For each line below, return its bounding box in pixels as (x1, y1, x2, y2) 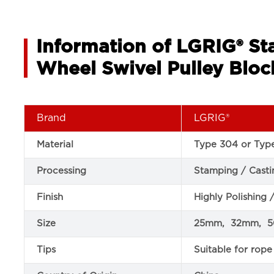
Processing (37, 166, 87, 176)
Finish (37, 193, 64, 202)
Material (37, 140, 74, 149)
